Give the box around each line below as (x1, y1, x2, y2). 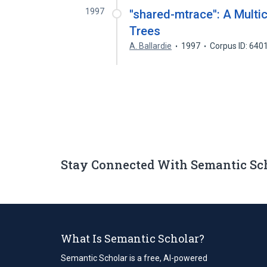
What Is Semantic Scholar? (61, 231, 204, 246)
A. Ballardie (129, 41, 172, 51)
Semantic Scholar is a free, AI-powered (61, 253, 207, 263)
